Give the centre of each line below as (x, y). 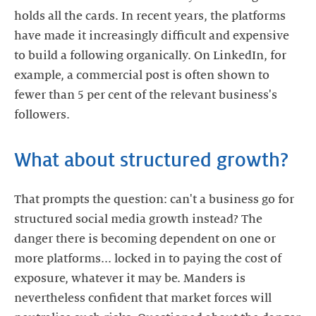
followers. (42, 115)
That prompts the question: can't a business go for (154, 200)
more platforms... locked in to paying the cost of (148, 259)
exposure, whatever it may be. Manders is (130, 279)
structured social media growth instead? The (138, 219)
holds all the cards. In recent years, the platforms (150, 16)
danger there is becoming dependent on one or (145, 239)
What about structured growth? (151, 160)
